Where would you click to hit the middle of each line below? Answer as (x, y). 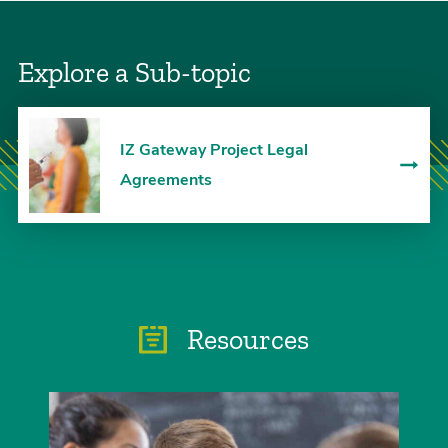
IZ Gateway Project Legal (213, 150)
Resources (245, 340)
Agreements (165, 180)
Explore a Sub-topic (134, 72)
